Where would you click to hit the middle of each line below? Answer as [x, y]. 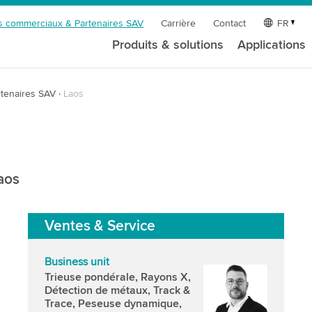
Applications [272, 45]
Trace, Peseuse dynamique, [114, 304]
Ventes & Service [100, 226]
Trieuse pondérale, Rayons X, [118, 277]
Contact [230, 23]
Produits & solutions [168, 45]
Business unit [77, 262]
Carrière [179, 23]
